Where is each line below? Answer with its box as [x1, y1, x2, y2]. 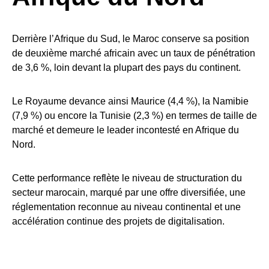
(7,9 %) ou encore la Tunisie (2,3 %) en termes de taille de [12, 110, 257, 121]
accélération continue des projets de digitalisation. [12, 216, 225, 227]
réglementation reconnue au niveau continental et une [12, 202, 241, 213]
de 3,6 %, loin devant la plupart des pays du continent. [12, 62, 241, 73]
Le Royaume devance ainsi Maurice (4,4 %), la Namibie [12, 96, 249, 107]
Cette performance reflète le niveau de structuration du [12, 173, 242, 184]
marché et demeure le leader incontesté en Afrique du [12, 125, 239, 136]
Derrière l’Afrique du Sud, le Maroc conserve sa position [12, 34, 249, 44]
